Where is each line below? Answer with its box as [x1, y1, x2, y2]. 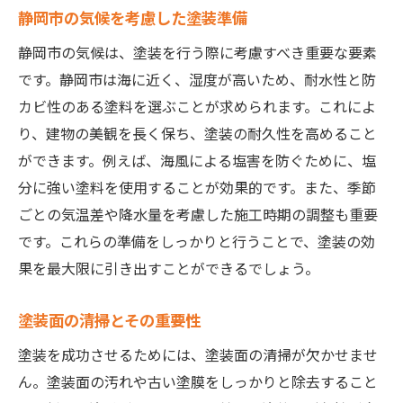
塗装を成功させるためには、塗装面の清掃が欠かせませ [18, 344, 378, 366]
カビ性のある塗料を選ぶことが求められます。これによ [18, 95, 376, 118]
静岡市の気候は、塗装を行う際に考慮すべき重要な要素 [18, 41, 377, 64]
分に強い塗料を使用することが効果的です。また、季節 [18, 176, 376, 199]
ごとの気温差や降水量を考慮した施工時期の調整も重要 [18, 203, 378, 226]
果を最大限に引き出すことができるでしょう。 [18, 257, 319, 280]
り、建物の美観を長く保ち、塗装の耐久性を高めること [18, 122, 377, 145]
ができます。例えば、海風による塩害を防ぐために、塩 [18, 149, 376, 172]
